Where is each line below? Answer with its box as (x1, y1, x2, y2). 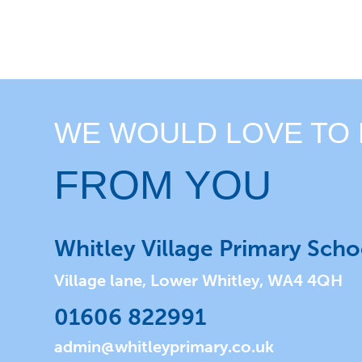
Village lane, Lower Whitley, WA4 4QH (54, 271, 343, 289)
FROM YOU (54, 162, 272, 208)
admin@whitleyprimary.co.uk (54, 338, 275, 356)
